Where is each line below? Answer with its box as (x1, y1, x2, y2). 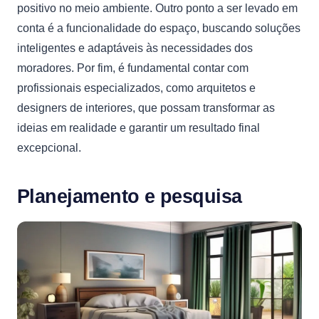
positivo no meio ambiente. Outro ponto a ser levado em (17, 2, 298, 14)
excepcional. (17, 142, 81, 154)
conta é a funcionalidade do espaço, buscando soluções (17, 22, 300, 34)
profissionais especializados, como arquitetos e (17, 82, 256, 94)
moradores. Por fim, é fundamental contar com (17, 62, 249, 74)
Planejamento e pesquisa (17, 186, 242, 207)
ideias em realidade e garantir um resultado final (17, 122, 260, 134)
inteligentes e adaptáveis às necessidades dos (17, 42, 253, 54)
